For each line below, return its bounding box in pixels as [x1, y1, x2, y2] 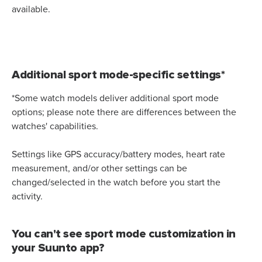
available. [12, 4, 53, 14]
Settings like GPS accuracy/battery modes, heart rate [12, 149, 225, 159]
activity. [12, 191, 45, 201]
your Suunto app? [12, 240, 104, 255]
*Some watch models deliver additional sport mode [12, 93, 219, 103]
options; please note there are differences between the [12, 107, 236, 117]
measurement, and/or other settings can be [12, 163, 187, 173]
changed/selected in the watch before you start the [12, 177, 220, 187]
